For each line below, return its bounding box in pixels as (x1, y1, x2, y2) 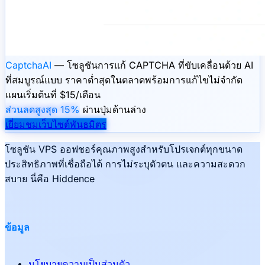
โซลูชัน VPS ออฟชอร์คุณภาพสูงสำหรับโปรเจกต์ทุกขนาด (5, 143, 243, 155)
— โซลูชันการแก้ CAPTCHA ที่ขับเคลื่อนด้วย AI (51, 59, 253, 71)
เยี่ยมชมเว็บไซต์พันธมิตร (5, 118, 106, 130)
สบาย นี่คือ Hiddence (5, 172, 95, 185)
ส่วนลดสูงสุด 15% (5, 103, 80, 115)
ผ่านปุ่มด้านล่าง (80, 103, 146, 115)
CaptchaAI (5, 59, 51, 71)
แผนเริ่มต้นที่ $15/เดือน (5, 88, 101, 101)
